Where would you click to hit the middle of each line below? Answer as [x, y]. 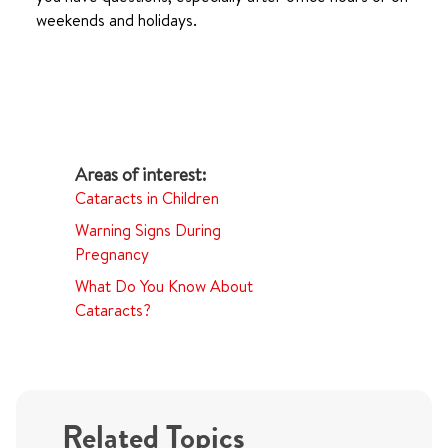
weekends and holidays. [116, 20]
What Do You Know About [163, 286]
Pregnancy [111, 254]
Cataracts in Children [146, 198]
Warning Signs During [147, 230]
